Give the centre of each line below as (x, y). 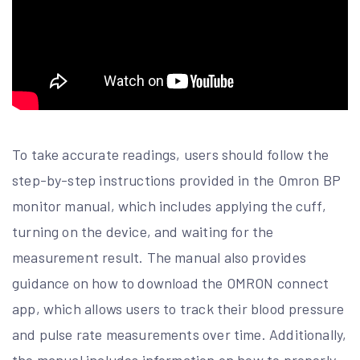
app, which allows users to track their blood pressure (178, 308)
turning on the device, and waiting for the (143, 231)
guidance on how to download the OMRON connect (171, 282)
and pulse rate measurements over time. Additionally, (180, 334)
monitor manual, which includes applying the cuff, (169, 205)
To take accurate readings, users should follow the (170, 154)
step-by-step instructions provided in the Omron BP (176, 180)
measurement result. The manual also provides (159, 257)
